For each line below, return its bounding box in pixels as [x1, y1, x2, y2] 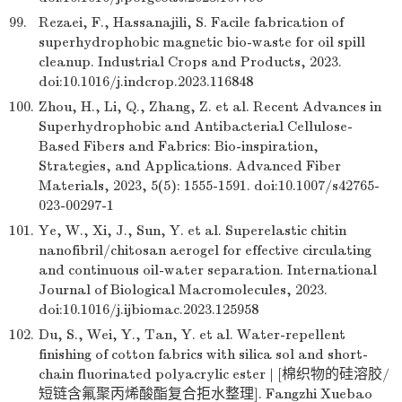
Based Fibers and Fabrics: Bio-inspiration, [39, 138, 319, 154]
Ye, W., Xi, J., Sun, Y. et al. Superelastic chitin [39, 223, 346, 239]
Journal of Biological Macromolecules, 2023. [39, 282, 328, 298]
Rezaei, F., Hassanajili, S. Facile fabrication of [39, 14, 344, 31]
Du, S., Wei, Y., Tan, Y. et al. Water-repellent [39, 327, 345, 343]
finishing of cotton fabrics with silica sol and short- [39, 346, 368, 363]
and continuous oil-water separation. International [39, 262, 377, 278]
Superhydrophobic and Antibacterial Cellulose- [39, 118, 353, 135]
